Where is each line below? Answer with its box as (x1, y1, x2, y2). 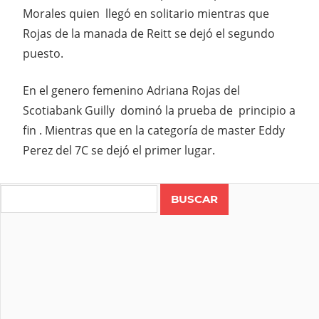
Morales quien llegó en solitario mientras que (23, 6, 269, 22)
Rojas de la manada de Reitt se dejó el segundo (23, 26, 275, 42)
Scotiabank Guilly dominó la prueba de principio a (23, 103, 296, 119)
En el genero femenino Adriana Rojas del (23, 83, 240, 99)
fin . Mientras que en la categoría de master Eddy (23, 122, 285, 139)
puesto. (23, 46, 63, 62)
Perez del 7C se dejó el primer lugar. (23, 142, 215, 159)
